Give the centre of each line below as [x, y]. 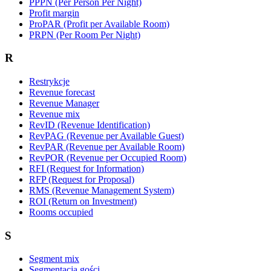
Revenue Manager [64, 103]
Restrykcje [49, 81]
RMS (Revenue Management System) [102, 190]
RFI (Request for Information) [87, 168]
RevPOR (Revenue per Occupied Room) [108, 157]
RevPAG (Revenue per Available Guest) [106, 135]
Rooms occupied [61, 212]
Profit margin [54, 13]
